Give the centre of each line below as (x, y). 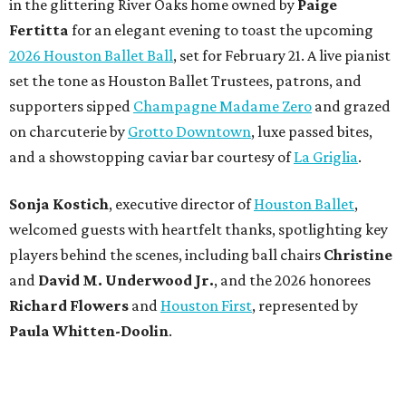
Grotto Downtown (189, 131)
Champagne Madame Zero (222, 106)
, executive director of (181, 203)
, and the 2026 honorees (292, 280)
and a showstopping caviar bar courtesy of (151, 156)
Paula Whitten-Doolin (89, 330)
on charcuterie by (68, 131)
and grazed (351, 106)
